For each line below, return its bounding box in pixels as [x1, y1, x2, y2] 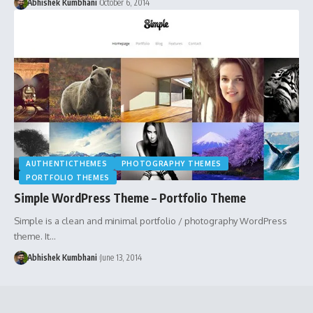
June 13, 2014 [99, 252, 142, 263]
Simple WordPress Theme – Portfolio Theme [14, 190, 246, 206]
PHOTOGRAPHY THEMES [121, 159, 222, 168]
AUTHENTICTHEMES [26, 159, 108, 168]
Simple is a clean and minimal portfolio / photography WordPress [14, 215, 287, 227]
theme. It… [14, 231, 56, 242]
